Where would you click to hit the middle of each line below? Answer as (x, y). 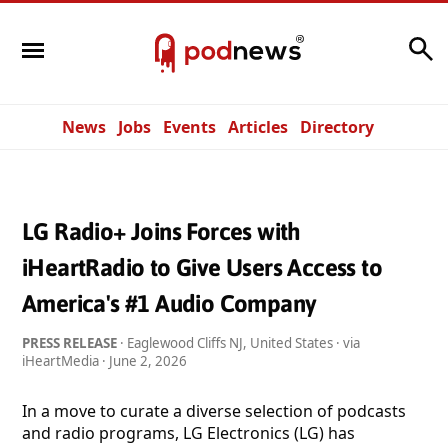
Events (189, 127)
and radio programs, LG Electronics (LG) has (188, 432)
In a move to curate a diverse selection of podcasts (214, 410)
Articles (258, 127)
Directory (337, 127)
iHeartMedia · (65, 360)
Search (377, 43)
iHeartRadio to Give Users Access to (202, 267)
